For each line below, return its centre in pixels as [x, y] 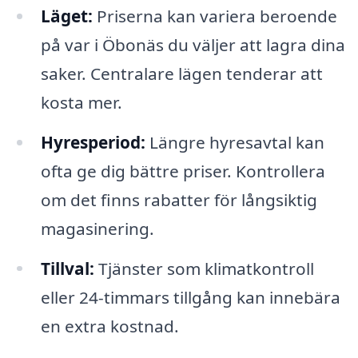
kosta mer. [81, 102]
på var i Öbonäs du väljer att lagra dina [193, 44]
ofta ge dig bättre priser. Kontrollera [183, 171]
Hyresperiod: [93, 142]
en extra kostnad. [109, 326]
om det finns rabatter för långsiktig [179, 199]
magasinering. [97, 228]
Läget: [66, 16]
